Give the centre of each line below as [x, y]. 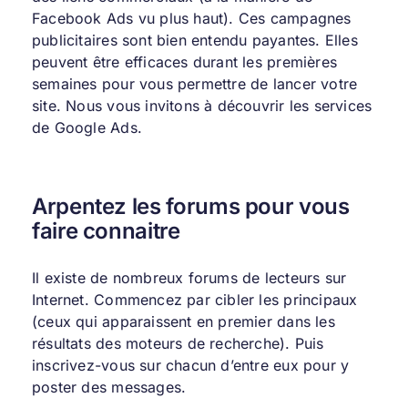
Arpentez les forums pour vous [190, 206]
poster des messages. [109, 388]
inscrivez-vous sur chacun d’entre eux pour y [190, 366]
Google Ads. [98, 127]
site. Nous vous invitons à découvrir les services [202, 105]
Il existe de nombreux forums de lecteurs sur [189, 278]
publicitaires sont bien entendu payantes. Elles [194, 40]
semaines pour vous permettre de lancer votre [194, 83]
